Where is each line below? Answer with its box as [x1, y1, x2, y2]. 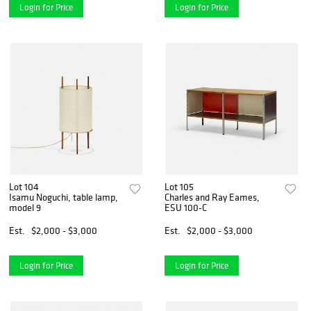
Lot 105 [165, 180, 194, 194]
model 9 [9, 201, 41, 215]
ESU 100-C [165, 201, 208, 215]
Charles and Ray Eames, [165, 191, 260, 204]
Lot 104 [9, 180, 39, 194]
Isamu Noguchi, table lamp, [9, 191, 118, 204]
